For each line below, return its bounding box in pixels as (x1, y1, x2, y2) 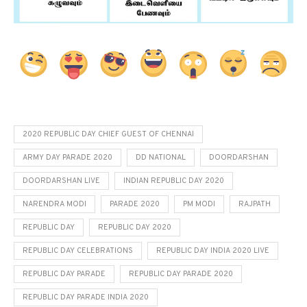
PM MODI (183, 199, 215, 210)
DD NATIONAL (136, 153, 186, 163)
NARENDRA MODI (23, 199, 86, 210)
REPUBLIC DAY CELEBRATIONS (23, 246, 133, 256)
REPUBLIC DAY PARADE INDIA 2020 (23, 293, 149, 303)
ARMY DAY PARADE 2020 (23, 153, 112, 163)
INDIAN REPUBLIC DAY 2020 (123, 176, 224, 186)
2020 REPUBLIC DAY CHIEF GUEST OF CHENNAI (23, 130, 194, 140)
